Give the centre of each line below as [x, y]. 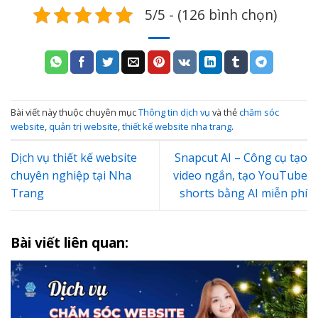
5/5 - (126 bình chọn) [210, 14]
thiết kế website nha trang [177, 127]
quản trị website [83, 127]
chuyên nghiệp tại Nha [71, 176]
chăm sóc [259, 113]
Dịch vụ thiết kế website [74, 158]
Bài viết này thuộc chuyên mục [75, 113]
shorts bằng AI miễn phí [243, 193]
